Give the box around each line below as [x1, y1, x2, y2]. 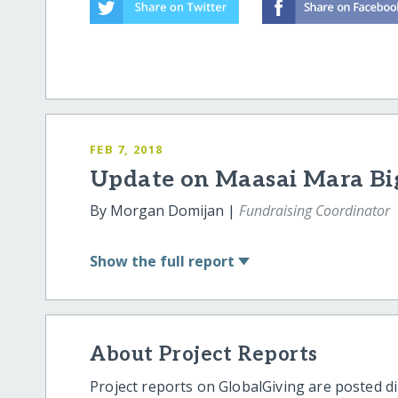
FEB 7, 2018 [90, 141, 163, 158]
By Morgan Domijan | [90, 201, 240, 220]
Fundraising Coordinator [239, 201, 391, 220]
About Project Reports [90, 342, 318, 367]
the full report [131, 251, 235, 271]
